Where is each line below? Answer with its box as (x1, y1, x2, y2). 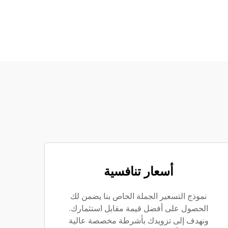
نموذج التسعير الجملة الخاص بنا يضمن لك (70, 191, 207, 201)
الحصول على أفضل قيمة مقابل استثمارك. (69, 204, 208, 213)
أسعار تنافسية (103, 164, 174, 179)
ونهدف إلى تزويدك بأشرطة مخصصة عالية (68, 216, 209, 225)
